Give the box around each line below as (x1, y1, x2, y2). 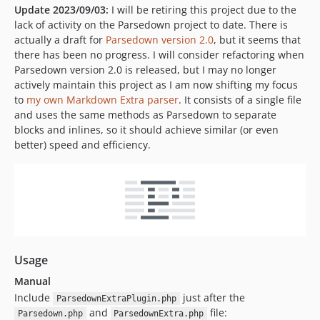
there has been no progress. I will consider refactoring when (14, 48, 304, 61)
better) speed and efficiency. (14, 138, 151, 151)
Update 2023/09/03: (14, 3, 109, 16)
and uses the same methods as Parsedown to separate (14, 108, 276, 121)
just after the (179, 291, 245, 304)
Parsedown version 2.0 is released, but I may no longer (14, 63, 276, 76)
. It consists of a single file (179, 93, 301, 106)
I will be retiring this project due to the (109, 3, 296, 16)
